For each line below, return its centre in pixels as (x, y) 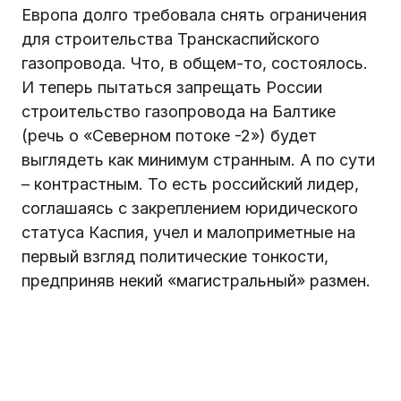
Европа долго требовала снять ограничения (194, 14)
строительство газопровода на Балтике (179, 111)
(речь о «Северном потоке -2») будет (169, 135)
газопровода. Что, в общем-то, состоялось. (195, 63)
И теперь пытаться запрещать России (172, 87)
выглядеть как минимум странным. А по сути (198, 159)
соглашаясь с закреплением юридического (190, 208)
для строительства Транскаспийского (171, 38)
